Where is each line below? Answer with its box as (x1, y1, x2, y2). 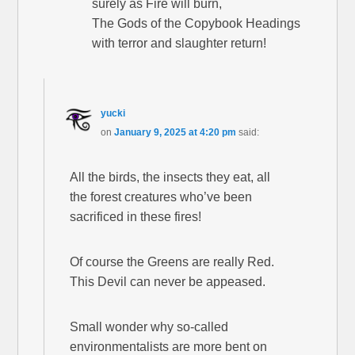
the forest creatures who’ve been (70, 189, 253, 204)
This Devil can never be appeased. (70, 274, 266, 288)
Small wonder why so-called (70, 319, 229, 334)
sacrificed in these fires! (70, 209, 202, 223)
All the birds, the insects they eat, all (70, 170, 271, 184)
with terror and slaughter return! (92, 36, 267, 50)
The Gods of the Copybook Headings (92, 16, 301, 30)
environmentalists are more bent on (70, 339, 268, 353)
